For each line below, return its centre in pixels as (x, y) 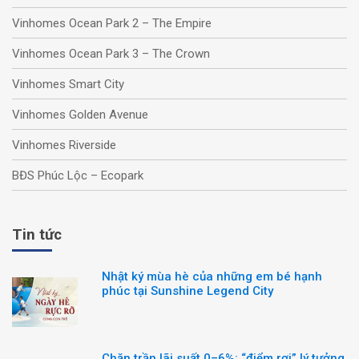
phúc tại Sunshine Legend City (188, 291)
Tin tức (37, 235)
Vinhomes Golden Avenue (80, 114)
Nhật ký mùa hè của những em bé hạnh (212, 276)
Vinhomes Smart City (68, 84)
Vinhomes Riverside (64, 145)
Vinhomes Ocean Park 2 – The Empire (112, 23)
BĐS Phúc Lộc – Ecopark (78, 175)
